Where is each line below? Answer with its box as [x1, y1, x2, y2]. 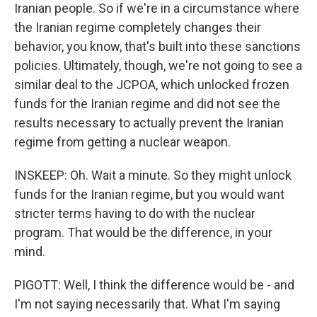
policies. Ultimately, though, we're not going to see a [14, 58, 302, 73]
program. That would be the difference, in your [14, 225, 272, 240]
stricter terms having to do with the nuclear [14, 206, 255, 221]
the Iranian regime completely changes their [14, 20, 261, 35]
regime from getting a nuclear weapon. [14, 134, 231, 149]
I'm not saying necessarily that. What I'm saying [14, 296, 280, 311]
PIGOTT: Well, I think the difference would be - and [14, 277, 294, 292]
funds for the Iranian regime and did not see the [14, 96, 280, 111]
